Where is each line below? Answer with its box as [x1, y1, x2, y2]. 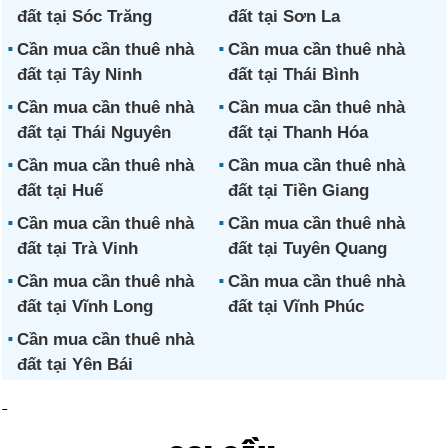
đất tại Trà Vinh [17, 239, 139, 258]
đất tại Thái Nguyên [17, 123, 172, 142]
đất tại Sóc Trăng [17, 7, 153, 26]
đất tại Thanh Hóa [227, 123, 368, 142]
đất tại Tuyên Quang [227, 239, 387, 258]
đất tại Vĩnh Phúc [227, 297, 364, 316]
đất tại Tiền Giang [227, 181, 369, 200]
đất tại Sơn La [227, 7, 340, 26]
